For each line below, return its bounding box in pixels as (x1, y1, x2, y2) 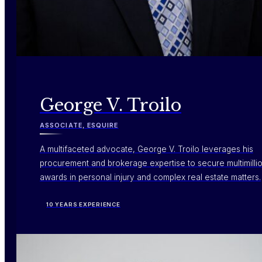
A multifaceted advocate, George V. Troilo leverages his (40, 144, 253, 154)
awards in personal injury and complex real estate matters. (40, 173, 261, 182)
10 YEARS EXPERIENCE (46, 201, 120, 208)
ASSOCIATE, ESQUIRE (40, 120, 119, 129)
